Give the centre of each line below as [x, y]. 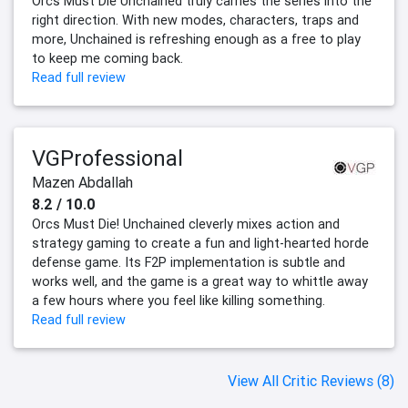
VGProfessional [107, 158]
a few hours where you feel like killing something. [178, 301]
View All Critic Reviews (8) [311, 381]
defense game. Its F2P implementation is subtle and [189, 263]
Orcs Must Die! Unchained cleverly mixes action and [186, 224]
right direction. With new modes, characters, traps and [195, 20]
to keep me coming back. [107, 59]
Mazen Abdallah [82, 183]
